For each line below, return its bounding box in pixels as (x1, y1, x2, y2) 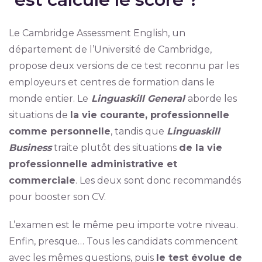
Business (8, 142, 51, 153)
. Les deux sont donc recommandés (75, 175, 241, 186)
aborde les (187, 93, 237, 104)
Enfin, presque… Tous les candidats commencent (8, 236, 238, 247)
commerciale (8, 175, 75, 186)
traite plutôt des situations (51, 142, 179, 153)
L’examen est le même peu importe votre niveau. (8, 219, 238, 230)
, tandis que (110, 126, 167, 137)
